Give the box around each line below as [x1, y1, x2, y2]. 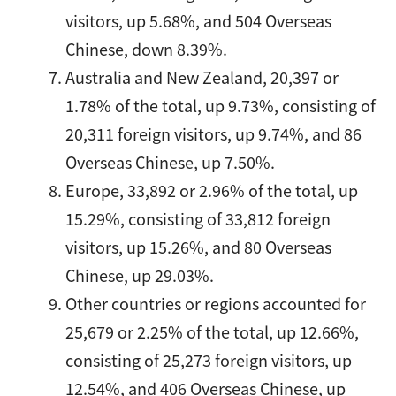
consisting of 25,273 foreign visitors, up [65, 348, 353, 371]
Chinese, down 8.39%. [65, 37, 228, 60]
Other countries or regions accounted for [65, 292, 367, 315]
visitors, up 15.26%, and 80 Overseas [65, 235, 332, 258]
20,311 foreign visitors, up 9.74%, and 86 [65, 122, 362, 145]
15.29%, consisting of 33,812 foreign [65, 207, 331, 230]
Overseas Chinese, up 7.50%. [65, 150, 276, 173]
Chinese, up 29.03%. [65, 263, 215, 286]
